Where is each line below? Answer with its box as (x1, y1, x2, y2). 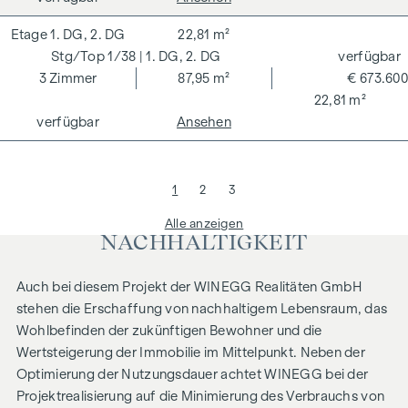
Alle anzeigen (164, 217, 244, 231)
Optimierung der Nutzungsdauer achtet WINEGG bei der (15, 367, 369, 382)
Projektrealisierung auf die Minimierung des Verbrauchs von (15, 389, 385, 404)
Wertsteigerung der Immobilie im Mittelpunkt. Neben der (15, 345, 366, 361)
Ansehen (177, 115, 231, 130)
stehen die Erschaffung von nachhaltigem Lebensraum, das (15, 301, 388, 317)
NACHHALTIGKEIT (100, 228, 308, 255)
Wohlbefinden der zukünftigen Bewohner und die (15, 323, 322, 339)
